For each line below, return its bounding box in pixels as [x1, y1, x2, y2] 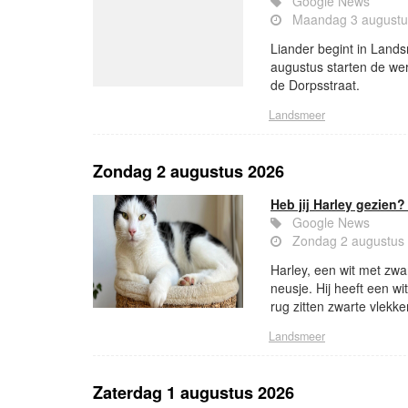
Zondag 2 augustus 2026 [93, 159, 284, 184]
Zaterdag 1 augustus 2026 [93, 381, 294, 405]
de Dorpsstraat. [270, 76, 360, 95]
